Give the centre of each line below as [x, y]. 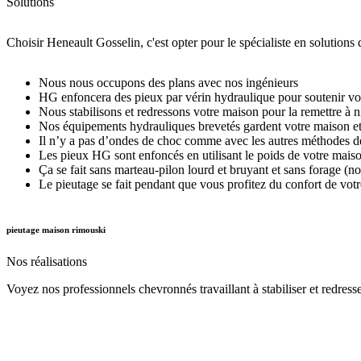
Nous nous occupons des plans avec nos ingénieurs [168, 82]
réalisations [59, 261]
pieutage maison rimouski [56, 229]
